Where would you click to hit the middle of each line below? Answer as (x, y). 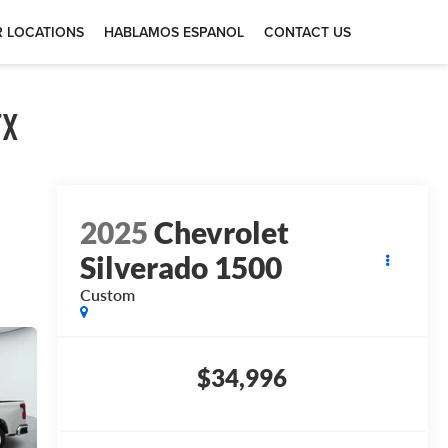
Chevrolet (221, 231)
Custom (107, 294)
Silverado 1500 (180, 266)
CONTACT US (307, 32)
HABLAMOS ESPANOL (174, 32)
